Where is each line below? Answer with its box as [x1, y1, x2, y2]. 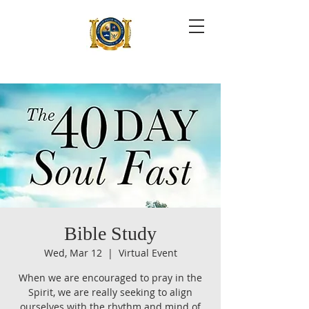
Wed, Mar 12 [43, 246, 102, 259]
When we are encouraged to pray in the [19, 271, 202, 284]
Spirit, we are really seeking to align [28, 286, 192, 299]
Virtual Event [118, 246, 177, 259]
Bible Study [64, 223, 157, 244]
